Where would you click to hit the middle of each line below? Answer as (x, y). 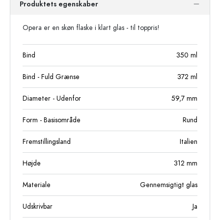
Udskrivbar (38, 206)
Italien (189, 141)
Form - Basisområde (52, 120)
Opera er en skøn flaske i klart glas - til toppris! (91, 27)
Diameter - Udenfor (52, 98)
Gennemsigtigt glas (169, 185)
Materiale (37, 185)
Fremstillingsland (47, 141)
